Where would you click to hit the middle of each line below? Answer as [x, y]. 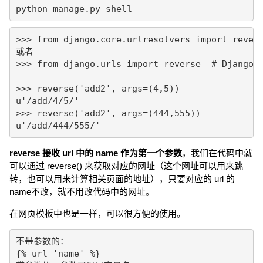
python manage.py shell [74, 9]
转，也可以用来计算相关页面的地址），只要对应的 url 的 [122, 179]
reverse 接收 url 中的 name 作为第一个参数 [96, 153]
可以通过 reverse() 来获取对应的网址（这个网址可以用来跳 [126, 166]
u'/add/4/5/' [47, 101]
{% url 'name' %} [58, 253]
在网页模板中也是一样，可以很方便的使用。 [97, 213]
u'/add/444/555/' [58, 125]
